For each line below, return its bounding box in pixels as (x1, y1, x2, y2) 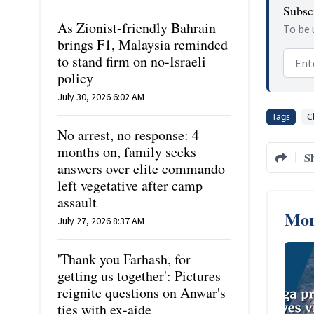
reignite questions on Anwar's (57, 283, 226, 302)
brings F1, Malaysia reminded (57, 35, 228, 54)
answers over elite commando (57, 159, 225, 178)
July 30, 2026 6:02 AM (57, 90, 144, 103)
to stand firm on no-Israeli (57, 52, 206, 71)
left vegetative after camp (57, 176, 203, 195)
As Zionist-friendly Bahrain (57, 18, 216, 37)
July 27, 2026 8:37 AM (57, 214, 144, 227)
